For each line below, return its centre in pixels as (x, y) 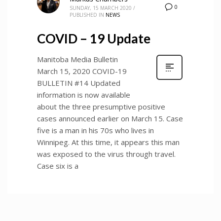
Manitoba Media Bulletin (77, 59)
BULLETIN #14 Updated (79, 83)
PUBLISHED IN (87, 15)
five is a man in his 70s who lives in (95, 130)
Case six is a (58, 166)
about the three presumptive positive (101, 106)
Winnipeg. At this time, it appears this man (108, 142)
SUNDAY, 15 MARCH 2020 (101, 8)
